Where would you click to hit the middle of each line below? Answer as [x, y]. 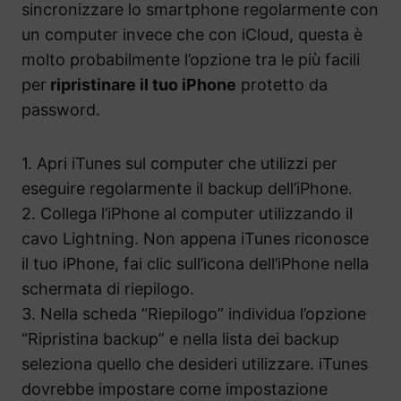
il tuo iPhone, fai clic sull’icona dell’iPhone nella [195, 264]
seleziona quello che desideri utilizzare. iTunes [195, 364]
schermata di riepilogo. [108, 289]
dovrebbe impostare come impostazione [175, 389]
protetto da [282, 85]
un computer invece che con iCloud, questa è [192, 35]
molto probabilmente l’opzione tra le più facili [191, 60]
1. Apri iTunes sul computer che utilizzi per [179, 164]
